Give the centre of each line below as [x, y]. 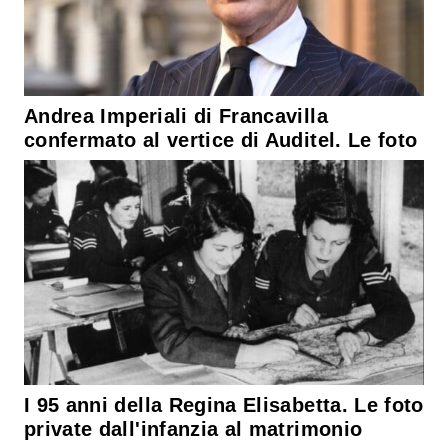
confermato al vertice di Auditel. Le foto [221, 139]
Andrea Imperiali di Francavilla [176, 115]
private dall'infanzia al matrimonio [193, 429]
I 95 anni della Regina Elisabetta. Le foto [224, 405]
